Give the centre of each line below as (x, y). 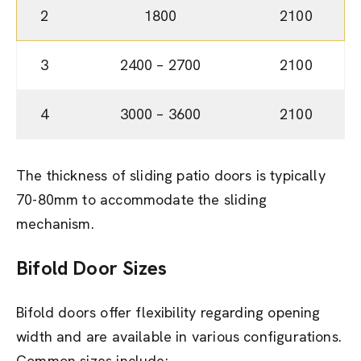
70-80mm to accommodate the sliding (142, 199)
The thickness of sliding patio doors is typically (171, 175)
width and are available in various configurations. (179, 336)
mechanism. (55, 224)
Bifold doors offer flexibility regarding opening (168, 312)
